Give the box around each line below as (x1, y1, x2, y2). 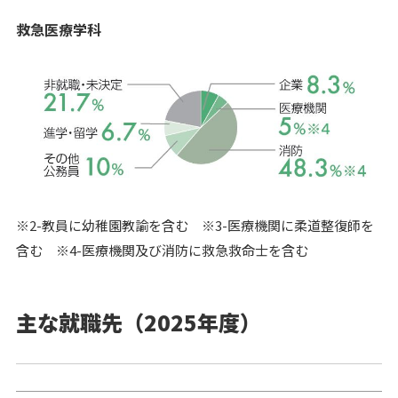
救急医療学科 (15, 19, 101, 41)
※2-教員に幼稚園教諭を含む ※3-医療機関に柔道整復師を (15, 215, 374, 235)
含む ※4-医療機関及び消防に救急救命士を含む (15, 240, 308, 259)
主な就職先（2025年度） (15, 306, 261, 338)
